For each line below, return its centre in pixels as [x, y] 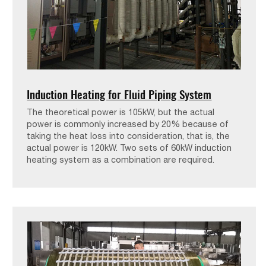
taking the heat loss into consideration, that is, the [129, 136]
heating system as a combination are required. [121, 160]
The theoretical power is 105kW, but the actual [121, 112]
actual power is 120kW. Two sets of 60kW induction [129, 148]
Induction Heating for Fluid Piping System [119, 94]
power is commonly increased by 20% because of [128, 124]
